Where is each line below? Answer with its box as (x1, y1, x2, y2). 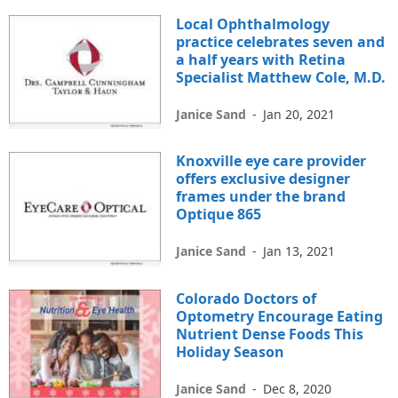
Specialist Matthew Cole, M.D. (176, 68, 386, 88)
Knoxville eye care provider (176, 151, 367, 171)
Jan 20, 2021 (263, 106, 336, 123)
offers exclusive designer (176, 169, 351, 189)
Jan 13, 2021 (263, 243, 336, 260)
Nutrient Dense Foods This (176, 323, 364, 344)
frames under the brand (176, 187, 346, 207)
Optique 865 (176, 204, 262, 225)
